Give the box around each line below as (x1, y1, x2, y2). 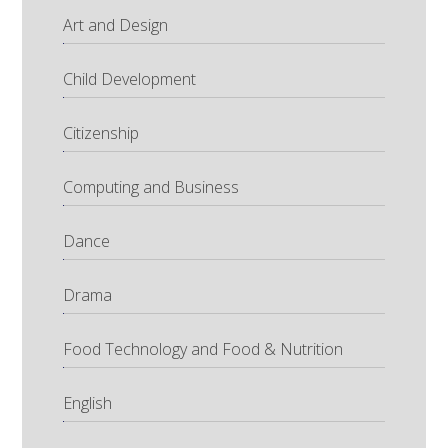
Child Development (62, 67, 196, 90)
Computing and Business (62, 175, 239, 198)
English (62, 391, 112, 414)
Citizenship (62, 121, 139, 144)
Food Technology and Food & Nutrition (62, 337, 343, 360)
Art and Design (62, 13, 168, 36)
